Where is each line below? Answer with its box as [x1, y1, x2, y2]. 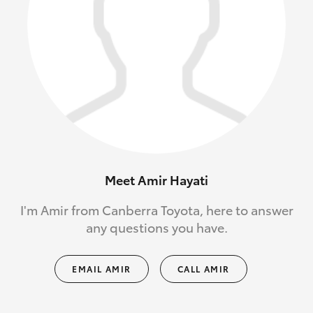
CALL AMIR [177, 263, 230, 275]
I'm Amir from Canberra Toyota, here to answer [20, 201, 293, 219]
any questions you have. [85, 218, 228, 237]
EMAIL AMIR [72, 263, 131, 275]
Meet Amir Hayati [105, 170, 208, 189]
